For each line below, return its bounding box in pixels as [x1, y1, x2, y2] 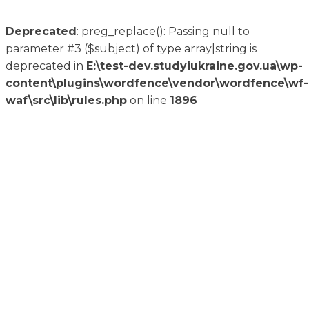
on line [127, 94, 170, 107]
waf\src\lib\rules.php [6, 94, 127, 107]
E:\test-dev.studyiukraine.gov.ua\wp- [86, 59, 303, 72]
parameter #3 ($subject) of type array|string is [6, 42, 257, 55]
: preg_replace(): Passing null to [77, 25, 250, 38]
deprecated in [6, 59, 86, 72]
